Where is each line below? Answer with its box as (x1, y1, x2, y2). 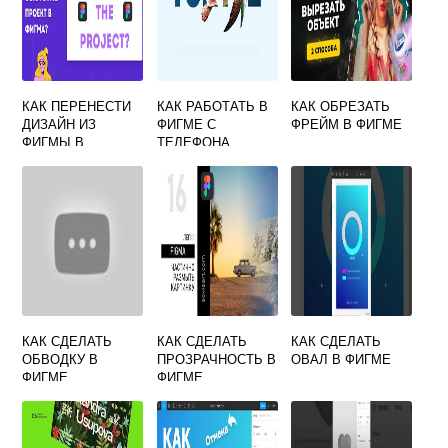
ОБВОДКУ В (22, 349, 99, 369)
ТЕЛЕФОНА (156, 132, 230, 152)
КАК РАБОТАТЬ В (156, 96, 268, 116)
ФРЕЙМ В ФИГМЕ (291, 114, 403, 134)
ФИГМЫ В (22, 132, 85, 152)
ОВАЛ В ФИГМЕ (291, 349, 392, 369)
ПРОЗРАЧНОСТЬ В (156, 349, 276, 369)
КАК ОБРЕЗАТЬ (291, 96, 391, 116)
